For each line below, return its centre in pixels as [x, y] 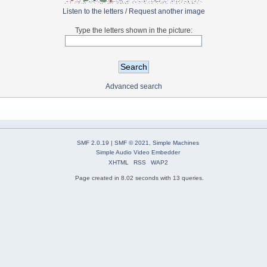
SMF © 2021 [132, 142]
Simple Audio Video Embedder [138, 152]
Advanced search [133, 87]
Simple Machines [176, 142]
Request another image [167, 12]
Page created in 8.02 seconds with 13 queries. [139, 178]
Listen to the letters [93, 12]
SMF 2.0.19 [93, 142]
